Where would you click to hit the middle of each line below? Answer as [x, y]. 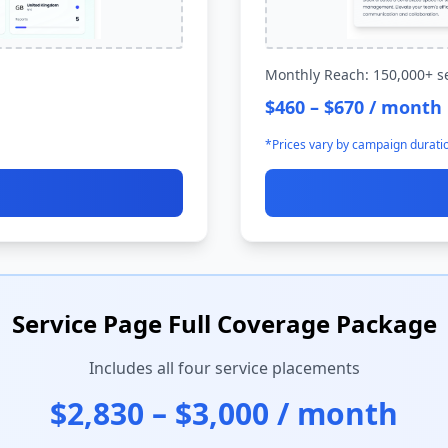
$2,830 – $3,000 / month [224, 413]
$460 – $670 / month [353, 107]
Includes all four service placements [224, 368]
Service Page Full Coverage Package [224, 323]
